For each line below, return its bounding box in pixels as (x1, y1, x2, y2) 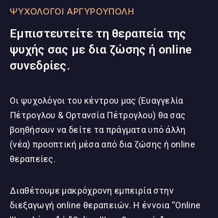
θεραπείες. (10, 154, 55, 164)
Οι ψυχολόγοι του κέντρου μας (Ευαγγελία (10, 95, 183, 106)
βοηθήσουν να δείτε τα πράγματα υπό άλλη (10, 125, 186, 135)
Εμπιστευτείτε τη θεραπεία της (10, 27, 186, 41)
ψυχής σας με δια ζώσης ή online (10, 43, 192, 57)
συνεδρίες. (10, 59, 71, 73)
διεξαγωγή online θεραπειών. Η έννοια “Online (10, 200, 201, 210)
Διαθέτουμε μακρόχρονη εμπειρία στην (10, 185, 174, 196)
